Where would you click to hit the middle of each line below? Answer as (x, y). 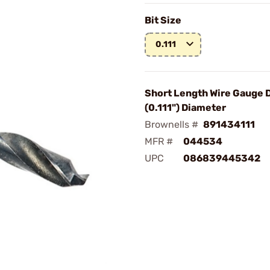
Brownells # (171, 124)
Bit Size (163, 20)
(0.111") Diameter (185, 108)
